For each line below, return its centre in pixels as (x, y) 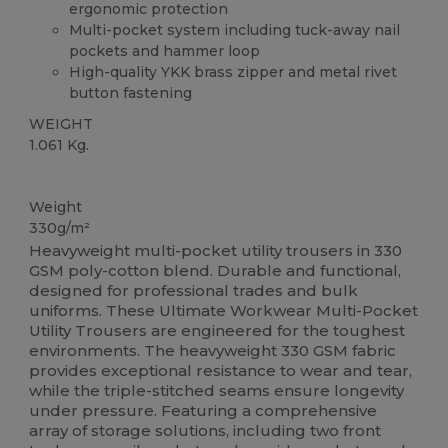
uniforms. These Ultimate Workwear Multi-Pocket (224, 310)
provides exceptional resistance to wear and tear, (221, 370)
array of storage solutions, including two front (205, 430)
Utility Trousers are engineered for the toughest (217, 330)
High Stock (64, 178)
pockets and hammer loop (165, 51)
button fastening (131, 93)
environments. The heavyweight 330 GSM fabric (213, 350)
